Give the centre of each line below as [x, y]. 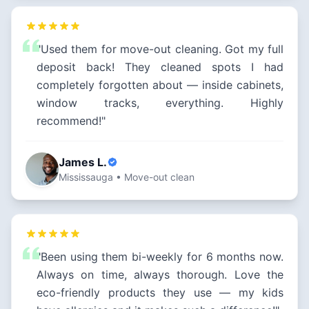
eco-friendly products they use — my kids [160, 293]
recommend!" [71, 121]
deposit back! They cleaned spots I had [160, 67]
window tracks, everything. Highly [160, 103]
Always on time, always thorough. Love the [160, 275]
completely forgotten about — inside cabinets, [160, 85]
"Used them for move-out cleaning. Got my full [160, 49]
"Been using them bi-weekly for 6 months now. [160, 257]
